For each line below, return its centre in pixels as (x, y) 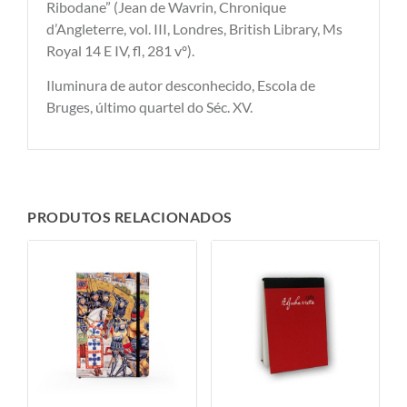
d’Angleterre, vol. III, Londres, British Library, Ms (194, 28)
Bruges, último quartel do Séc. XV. (149, 107)
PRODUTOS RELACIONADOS (130, 217)
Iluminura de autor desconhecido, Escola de (181, 85)
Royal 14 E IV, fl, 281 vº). (120, 50)
